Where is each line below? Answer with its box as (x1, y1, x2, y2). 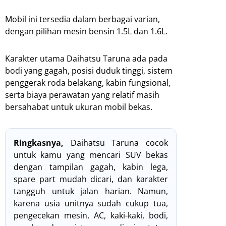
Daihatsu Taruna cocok (64, 137, 168, 148)
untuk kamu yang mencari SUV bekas (14, 149, 168, 160)
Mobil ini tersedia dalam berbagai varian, (5, 13, 160, 25)
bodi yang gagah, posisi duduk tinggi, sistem (5, 65, 173, 76)
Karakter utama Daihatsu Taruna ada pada (5, 52, 167, 64)
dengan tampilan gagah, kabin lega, (14, 161, 168, 173)
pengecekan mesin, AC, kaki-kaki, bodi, (14, 209, 168, 221)
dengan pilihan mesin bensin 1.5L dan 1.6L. (5, 25, 167, 37)
